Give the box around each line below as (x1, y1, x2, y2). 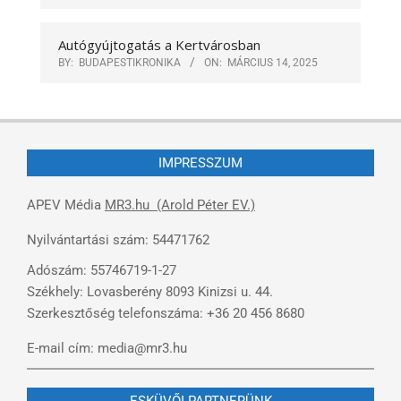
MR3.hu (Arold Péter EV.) (105, 196, 255, 213)
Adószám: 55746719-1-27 (27, 261, 176, 278)
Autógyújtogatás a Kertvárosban (58, 35, 260, 54)
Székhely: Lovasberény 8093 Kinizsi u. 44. (27, 283, 273, 300)
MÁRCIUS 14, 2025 (227, 55, 318, 69)
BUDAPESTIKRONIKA (79, 55, 181, 69)
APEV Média (27, 196, 105, 213)
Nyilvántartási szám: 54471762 (27, 231, 209, 248)
